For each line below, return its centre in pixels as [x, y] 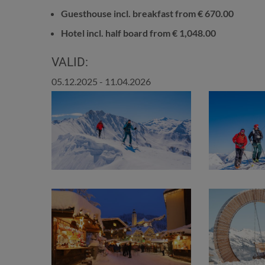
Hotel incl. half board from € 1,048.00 [138, 33]
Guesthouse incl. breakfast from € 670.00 [147, 13]
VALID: [70, 62]
